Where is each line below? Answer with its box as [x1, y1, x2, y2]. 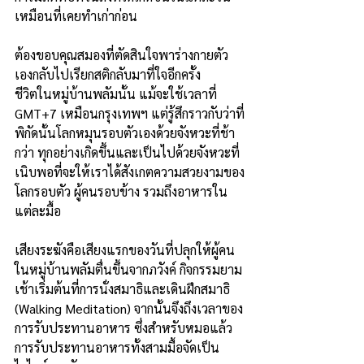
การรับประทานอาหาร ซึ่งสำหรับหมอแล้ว [15, 319, 236, 337]
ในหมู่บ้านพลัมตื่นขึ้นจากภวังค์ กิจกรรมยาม [15, 261, 242, 279]
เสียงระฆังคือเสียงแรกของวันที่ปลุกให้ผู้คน [15, 241, 235, 259]
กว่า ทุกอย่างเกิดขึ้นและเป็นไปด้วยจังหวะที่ [15, 144, 240, 162]
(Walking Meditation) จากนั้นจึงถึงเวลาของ [15, 300, 243, 318]
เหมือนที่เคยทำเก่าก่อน [15, 7, 137, 25]
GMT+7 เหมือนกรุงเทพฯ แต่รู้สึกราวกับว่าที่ [15, 105, 245, 123]
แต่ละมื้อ [15, 202, 61, 220]
